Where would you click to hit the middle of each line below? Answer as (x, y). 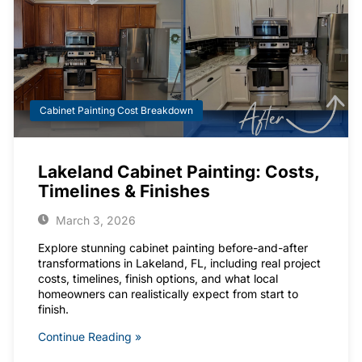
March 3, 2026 (94, 220)
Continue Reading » (90, 336)
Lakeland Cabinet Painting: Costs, (179, 171)
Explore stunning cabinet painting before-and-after (173, 247)
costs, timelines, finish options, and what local (158, 278)
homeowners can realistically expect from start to (168, 293)
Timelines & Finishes (124, 191)
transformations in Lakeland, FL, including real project (179, 263)
